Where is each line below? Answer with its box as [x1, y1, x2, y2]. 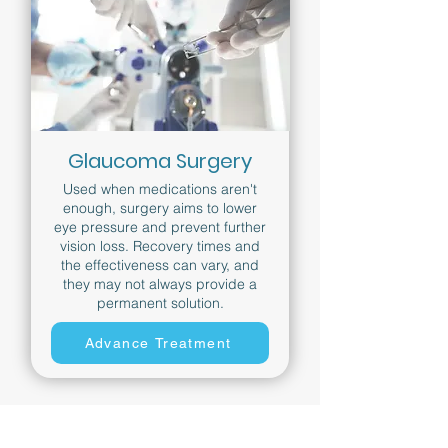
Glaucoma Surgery [68, 147, 252, 175]
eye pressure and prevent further [54, 218, 266, 236]
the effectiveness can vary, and [61, 256, 259, 274]
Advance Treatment [84, 335, 232, 351]
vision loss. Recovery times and [60, 237, 260, 255]
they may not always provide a [63, 275, 257, 293]
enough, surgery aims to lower [63, 199, 257, 217]
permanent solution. [96, 294, 224, 312]
